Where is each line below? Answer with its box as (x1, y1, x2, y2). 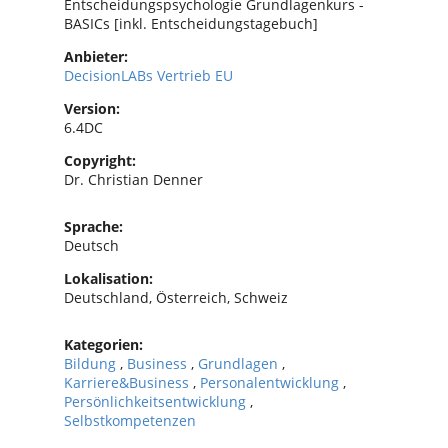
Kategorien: (64, 334, 143, 354)
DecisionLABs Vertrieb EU (64, 65, 233, 85)
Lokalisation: (64, 268, 153, 288)
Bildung (64, 353, 120, 373)
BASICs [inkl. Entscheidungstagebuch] (64, 13, 318, 33)
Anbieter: (64, 46, 128, 66)
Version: (64, 98, 120, 118)
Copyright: (64, 150, 136, 170)
